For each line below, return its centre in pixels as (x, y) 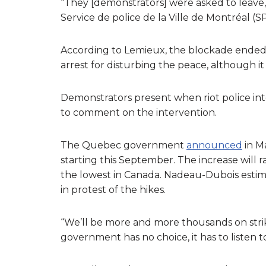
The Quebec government (123, 145)
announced (214, 145)
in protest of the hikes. (113, 189)
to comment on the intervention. (139, 112)
